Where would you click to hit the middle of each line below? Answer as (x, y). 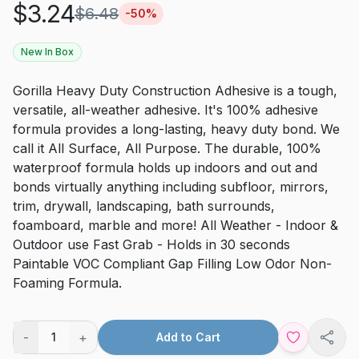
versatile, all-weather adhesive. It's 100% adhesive (165, 109)
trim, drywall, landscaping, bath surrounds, (144, 206)
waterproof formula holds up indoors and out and (165, 167)
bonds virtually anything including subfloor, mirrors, (171, 186)
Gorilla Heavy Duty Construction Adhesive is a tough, (175, 90)
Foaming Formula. (67, 282)
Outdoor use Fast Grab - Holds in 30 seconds (151, 244)
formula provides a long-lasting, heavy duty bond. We (176, 129)
